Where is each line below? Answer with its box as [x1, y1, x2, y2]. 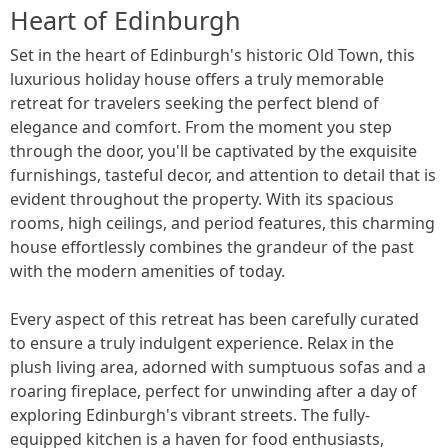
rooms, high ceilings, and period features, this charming [10, 211, 435, 234]
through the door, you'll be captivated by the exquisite [10, 139, 417, 162]
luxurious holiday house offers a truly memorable [10, 67, 384, 90]
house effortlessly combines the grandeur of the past [10, 235, 414, 258]
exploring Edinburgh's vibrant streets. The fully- [10, 403, 370, 426]
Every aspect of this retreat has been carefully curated [10, 307, 419, 330]
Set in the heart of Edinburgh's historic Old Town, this [10, 43, 415, 66]
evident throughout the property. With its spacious [10, 187, 394, 210]
